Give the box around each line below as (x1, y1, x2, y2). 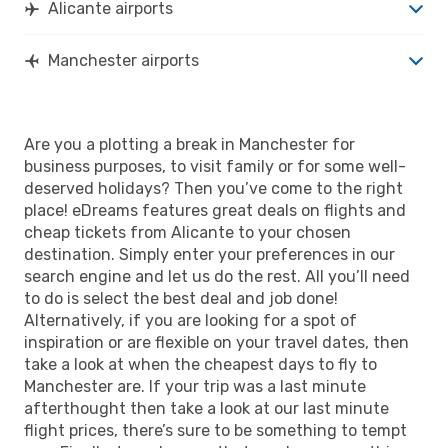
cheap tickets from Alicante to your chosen (24, 222, 351, 242)
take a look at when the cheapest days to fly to (24, 354, 377, 374)
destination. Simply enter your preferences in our (24, 244, 395, 264)
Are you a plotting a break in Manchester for (24, 134, 355, 154)
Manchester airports (48, 50, 199, 70)
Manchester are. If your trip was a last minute (24, 376, 366, 396)
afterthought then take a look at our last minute (24, 398, 389, 418)
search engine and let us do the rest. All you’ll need (24, 266, 410, 286)
